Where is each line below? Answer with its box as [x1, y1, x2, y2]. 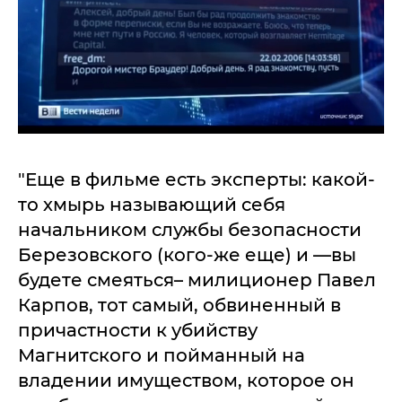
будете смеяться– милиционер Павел [18, 269, 376, 292]
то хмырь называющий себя [18, 194, 285, 216]
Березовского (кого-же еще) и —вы [18, 244, 356, 267]
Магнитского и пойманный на [18, 345, 305, 367]
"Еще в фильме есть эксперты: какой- [18, 169, 375, 191]
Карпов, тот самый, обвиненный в [18, 294, 341, 317]
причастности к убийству [18, 319, 258, 342]
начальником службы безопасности [18, 219, 362, 241]
